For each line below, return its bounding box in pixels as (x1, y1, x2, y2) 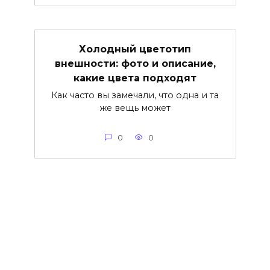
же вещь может (99, 102, 171, 114)
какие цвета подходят (74, 72, 196, 84)
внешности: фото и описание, (54, 57, 216, 69)
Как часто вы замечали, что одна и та (51, 90, 219, 101)
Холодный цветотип (79, 43, 191, 55)
